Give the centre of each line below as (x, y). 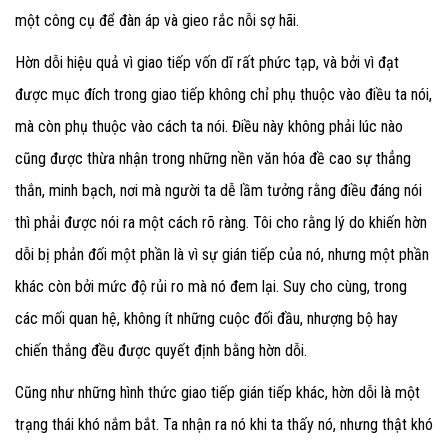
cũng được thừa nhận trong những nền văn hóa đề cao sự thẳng (213, 159)
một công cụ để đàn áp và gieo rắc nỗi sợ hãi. (157, 21)
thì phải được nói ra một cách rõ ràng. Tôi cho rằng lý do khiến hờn (221, 223)
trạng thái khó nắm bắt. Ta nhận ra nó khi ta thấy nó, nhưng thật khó (224, 425)
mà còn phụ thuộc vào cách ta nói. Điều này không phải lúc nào (209, 127)
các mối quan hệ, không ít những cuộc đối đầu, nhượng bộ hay (206, 319)
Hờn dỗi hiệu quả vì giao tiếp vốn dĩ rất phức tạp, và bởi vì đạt (207, 63)
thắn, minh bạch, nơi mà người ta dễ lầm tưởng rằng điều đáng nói (218, 191)
